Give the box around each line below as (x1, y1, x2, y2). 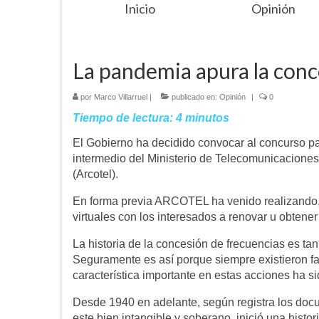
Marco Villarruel (94, 93, 147, 102)
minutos (185, 112, 229, 125)
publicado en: (169, 93, 219, 102)
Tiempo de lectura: (73, 112, 173, 125)
